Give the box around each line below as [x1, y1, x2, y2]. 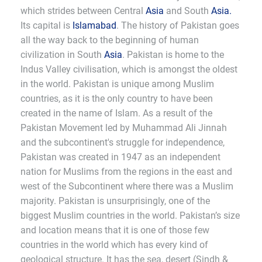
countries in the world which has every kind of [20, 239, 208, 250]
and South [164, 5, 211, 16]
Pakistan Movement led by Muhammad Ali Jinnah [20, 122, 227, 133]
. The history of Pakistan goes [116, 20, 239, 31]
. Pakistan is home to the [122, 49, 224, 60]
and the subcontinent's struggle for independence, [20, 137, 225, 148]
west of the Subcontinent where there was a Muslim [20, 181, 233, 192]
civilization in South [20, 49, 104, 60]
